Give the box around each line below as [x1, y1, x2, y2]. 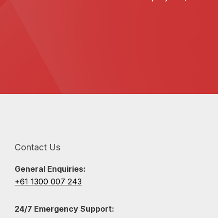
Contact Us [15, 142, 60, 153]
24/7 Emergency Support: [15, 204, 114, 214]
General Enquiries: [15, 164, 86, 174]
